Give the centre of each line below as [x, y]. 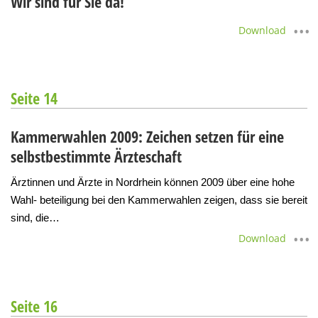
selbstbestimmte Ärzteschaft [96, 156]
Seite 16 [34, 306]
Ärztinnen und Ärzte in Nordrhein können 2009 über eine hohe [153, 182]
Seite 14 [34, 98]
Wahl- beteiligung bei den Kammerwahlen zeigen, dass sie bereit [159, 199]
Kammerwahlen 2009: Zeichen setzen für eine [147, 136]
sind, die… [35, 217]
